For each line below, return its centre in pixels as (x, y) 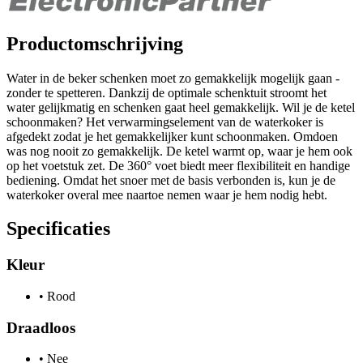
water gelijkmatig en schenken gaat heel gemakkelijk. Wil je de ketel (181, 107)
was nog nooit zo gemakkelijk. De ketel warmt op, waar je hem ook (179, 151)
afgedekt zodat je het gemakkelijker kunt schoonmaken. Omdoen (172, 136)
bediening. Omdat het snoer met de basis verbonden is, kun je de (171, 180)
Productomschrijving (95, 43)
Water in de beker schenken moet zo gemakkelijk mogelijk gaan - (173, 78)
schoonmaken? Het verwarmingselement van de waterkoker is (165, 122)
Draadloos (41, 327)
